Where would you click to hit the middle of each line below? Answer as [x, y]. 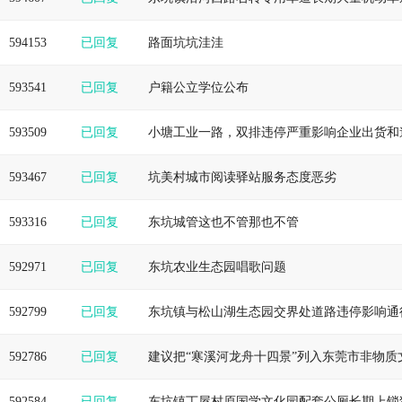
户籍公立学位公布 [198, 87]
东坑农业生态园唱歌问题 [217, 267]
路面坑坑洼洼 [186, 43]
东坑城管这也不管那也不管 [223, 222]
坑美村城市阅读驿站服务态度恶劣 [242, 177]
